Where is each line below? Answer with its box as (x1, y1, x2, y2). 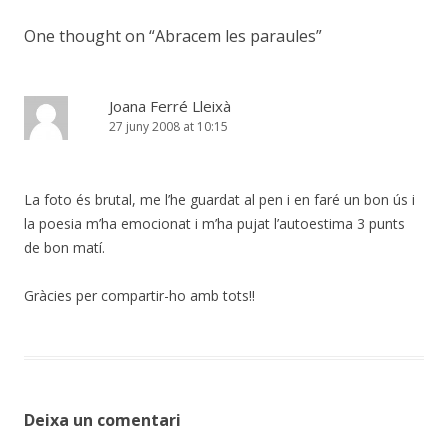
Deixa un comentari (24, 409, 181, 431)
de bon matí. (24, 238, 105, 257)
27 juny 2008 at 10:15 (109, 118, 228, 135)
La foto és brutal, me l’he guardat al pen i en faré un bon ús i (24, 190, 415, 209)
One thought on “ (24, 25, 155, 47)
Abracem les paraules (155, 25, 316, 47)
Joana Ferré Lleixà (109, 96, 231, 116)
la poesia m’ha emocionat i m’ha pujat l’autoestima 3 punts (24, 214, 405, 233)
